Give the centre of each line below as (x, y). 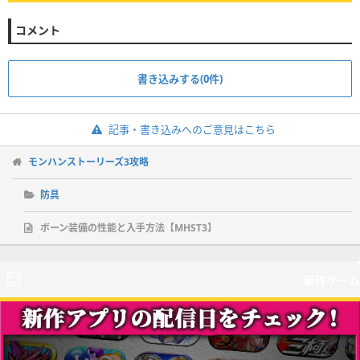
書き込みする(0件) (180, 78)
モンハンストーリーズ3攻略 (88, 162)
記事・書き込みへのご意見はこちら (192, 129)
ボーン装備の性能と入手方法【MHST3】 (129, 227)
